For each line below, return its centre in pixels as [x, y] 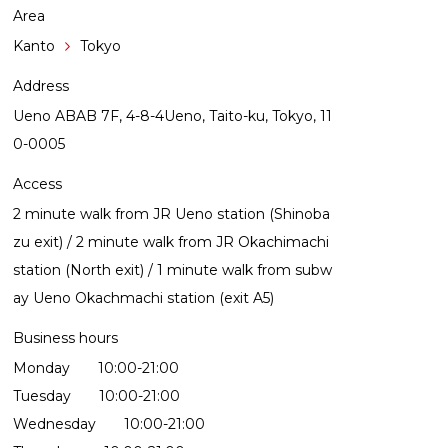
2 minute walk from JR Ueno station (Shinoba [171, 214]
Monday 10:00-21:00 [96, 368]
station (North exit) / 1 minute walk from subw [172, 270]
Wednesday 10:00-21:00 [109, 424]
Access [37, 184]
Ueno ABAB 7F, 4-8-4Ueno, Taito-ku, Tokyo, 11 [172, 116]
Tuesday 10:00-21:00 [96, 396]
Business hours [65, 338]
